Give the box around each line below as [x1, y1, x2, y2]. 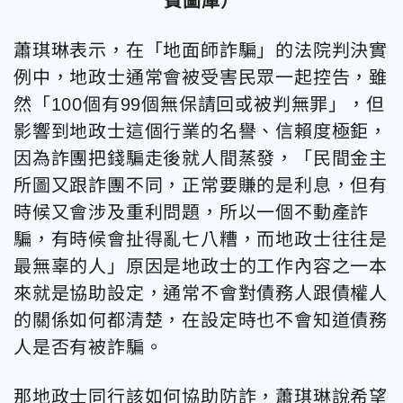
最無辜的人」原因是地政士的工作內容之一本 [13, 256, 388, 276]
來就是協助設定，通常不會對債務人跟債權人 [13, 283, 388, 303]
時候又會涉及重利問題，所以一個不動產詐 [13, 202, 370, 222]
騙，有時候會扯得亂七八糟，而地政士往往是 [13, 229, 388, 249]
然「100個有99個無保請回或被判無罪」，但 [13, 94, 385, 114]
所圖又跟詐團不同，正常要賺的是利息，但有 [13, 175, 388, 195]
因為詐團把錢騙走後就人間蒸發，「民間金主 [13, 148, 388, 168]
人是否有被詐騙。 [13, 337, 164, 357]
